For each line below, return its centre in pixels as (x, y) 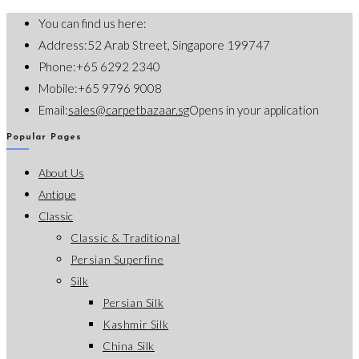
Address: (63, 44)
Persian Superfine (117, 259)
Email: (53, 109)
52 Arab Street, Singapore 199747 (179, 44)
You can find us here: (93, 23)
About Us (61, 172)
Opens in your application (254, 109)
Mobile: (58, 88)
